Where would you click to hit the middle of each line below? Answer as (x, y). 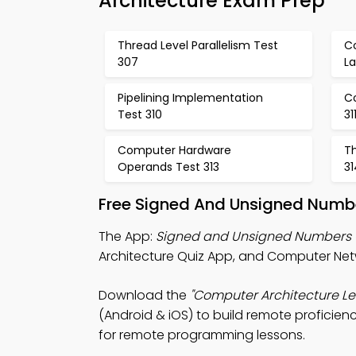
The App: (127, 236)
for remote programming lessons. (202, 335)
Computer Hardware (174, 150)
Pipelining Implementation (190, 98)
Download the (144, 295)
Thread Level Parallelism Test (198, 45)
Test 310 (140, 114)
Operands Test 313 (168, 167)
